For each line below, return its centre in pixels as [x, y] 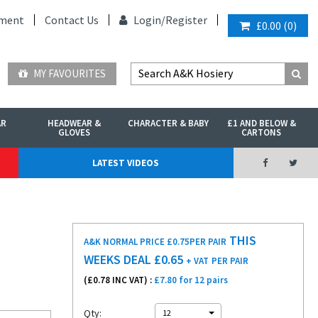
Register [186, 20]
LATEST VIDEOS [126, 163]
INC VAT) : [132, 280]
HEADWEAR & [75, 123]
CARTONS [262, 132]
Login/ [148, 20]
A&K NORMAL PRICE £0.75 [137, 242]
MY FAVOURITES [68, 73]
